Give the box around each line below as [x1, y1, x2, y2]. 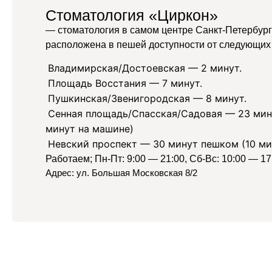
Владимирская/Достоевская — [48, 61, 201, 74]
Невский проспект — [48, 137, 153, 150]
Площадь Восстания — [48, 76, 162, 89]
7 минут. [162, 76, 202, 89]
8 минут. [206, 92, 246, 104]
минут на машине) [46, 122, 134, 135]
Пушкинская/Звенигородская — [48, 92, 206, 104]
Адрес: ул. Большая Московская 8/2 [46, 167, 197, 178]
